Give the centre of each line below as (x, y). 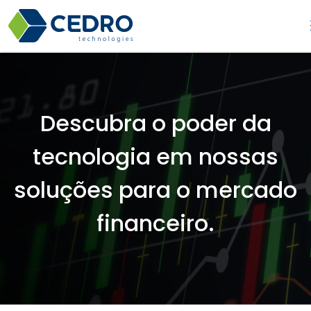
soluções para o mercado (155, 190)
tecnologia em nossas (155, 156)
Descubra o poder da (155, 123)
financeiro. (155, 223)
